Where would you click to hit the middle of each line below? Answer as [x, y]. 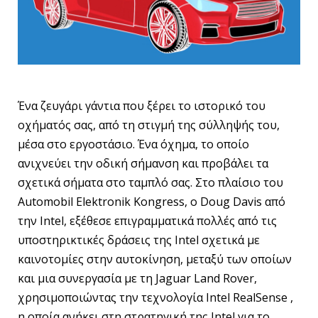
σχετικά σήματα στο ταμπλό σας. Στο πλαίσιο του [150, 183]
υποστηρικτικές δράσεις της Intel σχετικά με [139, 240]
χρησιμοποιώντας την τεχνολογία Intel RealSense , [155, 298]
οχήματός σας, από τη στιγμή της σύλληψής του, [149, 125]
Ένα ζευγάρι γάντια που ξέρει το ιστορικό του [142, 106]
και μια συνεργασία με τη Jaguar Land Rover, [137, 279]
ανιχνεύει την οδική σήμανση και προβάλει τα [143, 164]
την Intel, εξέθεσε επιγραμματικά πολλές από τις [147, 221]
